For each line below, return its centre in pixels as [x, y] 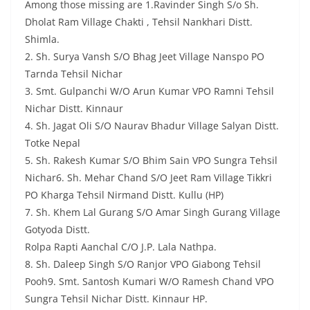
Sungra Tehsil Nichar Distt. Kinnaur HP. [116, 299]
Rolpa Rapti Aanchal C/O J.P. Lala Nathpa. [121, 247]
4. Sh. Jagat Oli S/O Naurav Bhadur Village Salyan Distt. [152, 126]
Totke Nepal [53, 143]
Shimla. [42, 39]
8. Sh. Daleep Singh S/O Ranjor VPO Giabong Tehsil [143, 264]
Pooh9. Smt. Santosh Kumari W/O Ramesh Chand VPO [149, 282]
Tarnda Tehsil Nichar [74, 74]
